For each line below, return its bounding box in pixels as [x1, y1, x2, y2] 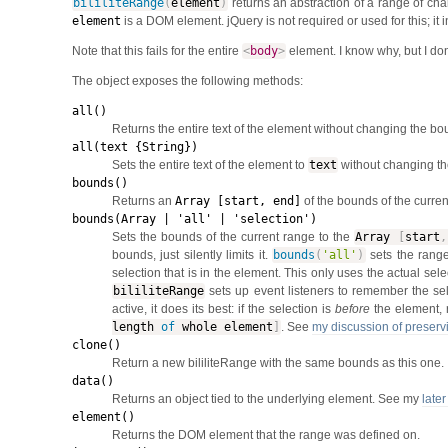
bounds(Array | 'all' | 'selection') [71, 211, 317, 226]
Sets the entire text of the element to [111, 157, 308, 172]
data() [71, 373, 114, 388]
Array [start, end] [174, 193, 301, 208]
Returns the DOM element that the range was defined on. [111, 427, 420, 442]
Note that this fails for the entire [71, 43, 242, 58]
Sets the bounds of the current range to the [111, 229, 354, 244]
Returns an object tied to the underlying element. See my [111, 391, 422, 406]
